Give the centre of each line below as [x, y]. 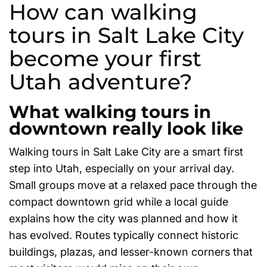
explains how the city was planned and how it [123, 218]
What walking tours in [110, 111]
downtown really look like [126, 128]
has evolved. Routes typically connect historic [124, 235]
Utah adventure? [101, 81]
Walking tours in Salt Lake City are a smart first [126, 151]
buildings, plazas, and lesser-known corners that [131, 252]
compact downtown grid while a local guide [119, 201]
